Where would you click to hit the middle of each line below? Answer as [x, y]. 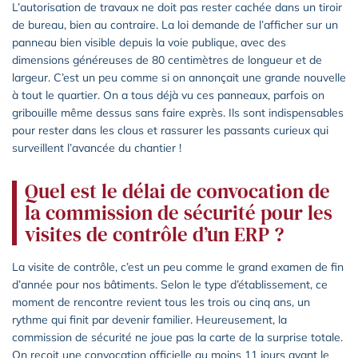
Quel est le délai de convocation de [177, 191]
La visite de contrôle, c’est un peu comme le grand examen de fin [178, 267]
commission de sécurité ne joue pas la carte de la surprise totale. [177, 337]
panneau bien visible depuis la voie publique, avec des [149, 42]
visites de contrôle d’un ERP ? [154, 234]
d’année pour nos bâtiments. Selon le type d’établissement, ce [170, 284]
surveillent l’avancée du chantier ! [97, 147]
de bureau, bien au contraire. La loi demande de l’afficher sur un [175, 24]
